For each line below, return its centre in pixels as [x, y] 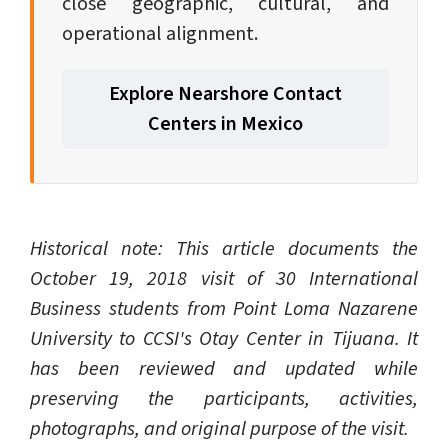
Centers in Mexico [225, 124]
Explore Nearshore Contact [225, 94]
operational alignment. [160, 34]
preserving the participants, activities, [224, 399]
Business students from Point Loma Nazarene [224, 309]
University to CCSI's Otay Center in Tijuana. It [224, 339]
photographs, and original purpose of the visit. [219, 429]
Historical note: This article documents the [224, 249]
